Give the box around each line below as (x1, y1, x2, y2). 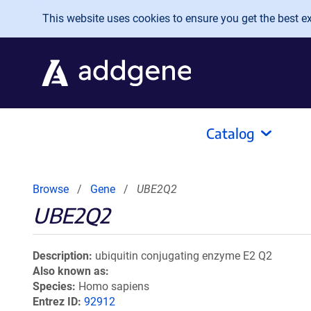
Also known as (33, 264, 106, 278)
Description (33, 249, 89, 262)
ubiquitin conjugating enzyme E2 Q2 (95, 249, 272, 262)
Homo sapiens (78, 280, 149, 293)
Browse (33, 183, 69, 196)
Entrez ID (33, 295, 78, 308)
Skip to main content (11, 8, 124, 22)
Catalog (206, 124, 255, 142)
